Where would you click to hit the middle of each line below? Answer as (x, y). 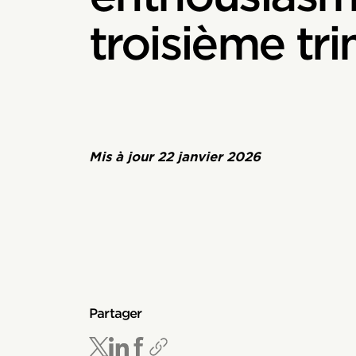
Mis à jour (123, 157)
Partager (116, 313)
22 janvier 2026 (209, 157)
